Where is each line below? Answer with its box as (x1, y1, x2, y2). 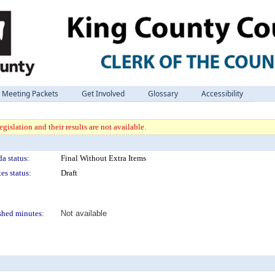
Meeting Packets (2, 88, 58, 99)
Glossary (148, 88, 178, 99)
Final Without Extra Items (61, 153, 146, 163)
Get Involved (82, 88, 125, 99)
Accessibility (201, 88, 243, 99)
